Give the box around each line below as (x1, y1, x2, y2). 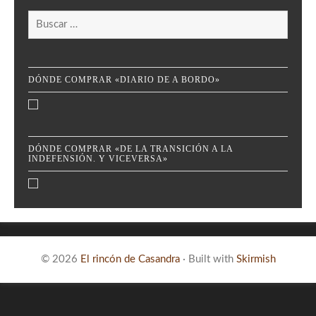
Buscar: (28, 13, 60, 23)
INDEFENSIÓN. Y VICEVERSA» (28, 153, 168, 164)
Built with (185, 253, 236, 265)
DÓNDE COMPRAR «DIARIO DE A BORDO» (28, 74, 220, 85)
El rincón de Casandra (80, 253, 180, 265)
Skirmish (236, 253, 276, 265)
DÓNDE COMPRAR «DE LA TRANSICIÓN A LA (28, 143, 233, 154)
